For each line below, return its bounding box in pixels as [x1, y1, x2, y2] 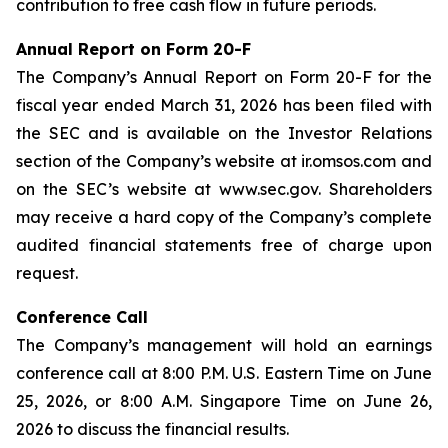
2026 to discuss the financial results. [16, 419, 289, 439]
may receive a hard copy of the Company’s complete [16, 207, 432, 227]
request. [16, 263, 78, 283]
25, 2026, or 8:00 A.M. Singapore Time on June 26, [16, 391, 432, 411]
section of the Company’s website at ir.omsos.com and [16, 151, 432, 171]
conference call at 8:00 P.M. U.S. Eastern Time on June [16, 363, 432, 383]
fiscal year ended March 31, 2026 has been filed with [16, 95, 432, 115]
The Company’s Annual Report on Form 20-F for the [16, 67, 432, 87]
